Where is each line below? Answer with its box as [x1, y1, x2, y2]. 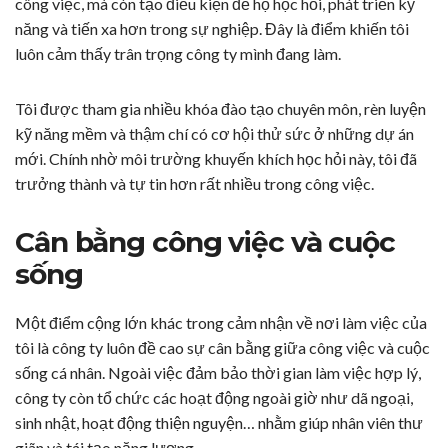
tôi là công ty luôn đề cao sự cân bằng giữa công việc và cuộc [15, 338, 430, 358]
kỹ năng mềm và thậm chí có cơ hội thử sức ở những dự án [15, 124, 414, 144]
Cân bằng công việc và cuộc [15, 225, 395, 260]
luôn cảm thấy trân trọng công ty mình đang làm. [15, 44, 341, 64]
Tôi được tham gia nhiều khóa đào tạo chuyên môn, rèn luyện [15, 99, 426, 119]
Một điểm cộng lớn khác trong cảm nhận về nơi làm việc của [15, 313, 427, 333]
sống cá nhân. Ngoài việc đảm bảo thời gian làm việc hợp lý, [15, 363, 421, 383]
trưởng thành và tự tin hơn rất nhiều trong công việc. [15, 174, 374, 194]
